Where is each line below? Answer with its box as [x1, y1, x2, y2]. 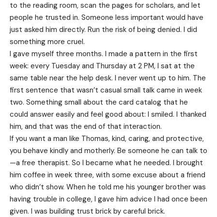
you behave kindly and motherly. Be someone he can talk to [10, 145, 207, 155]
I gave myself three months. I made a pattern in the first [10, 48, 198, 59]
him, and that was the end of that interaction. [10, 121, 162, 131]
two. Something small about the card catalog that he [10, 97, 188, 107]
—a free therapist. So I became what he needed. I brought [10, 157, 203, 168]
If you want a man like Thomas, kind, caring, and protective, [10, 133, 204, 143]
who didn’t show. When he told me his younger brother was [10, 182, 206, 192]
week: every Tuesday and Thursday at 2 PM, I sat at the [10, 61, 195, 71]
